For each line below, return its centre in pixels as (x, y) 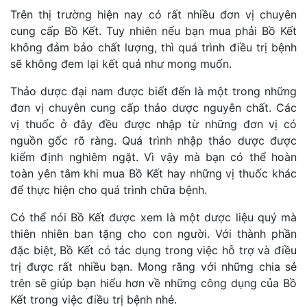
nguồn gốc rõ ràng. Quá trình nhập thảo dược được (153, 141)
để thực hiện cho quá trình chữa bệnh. (109, 190)
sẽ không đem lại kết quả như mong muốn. (121, 64)
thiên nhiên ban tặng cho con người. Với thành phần (153, 234)
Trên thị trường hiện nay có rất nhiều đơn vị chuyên (153, 15)
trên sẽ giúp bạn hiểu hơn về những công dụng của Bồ (153, 283)
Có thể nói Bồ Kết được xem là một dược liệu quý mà (153, 218)
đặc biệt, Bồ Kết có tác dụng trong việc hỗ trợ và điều (153, 250)
